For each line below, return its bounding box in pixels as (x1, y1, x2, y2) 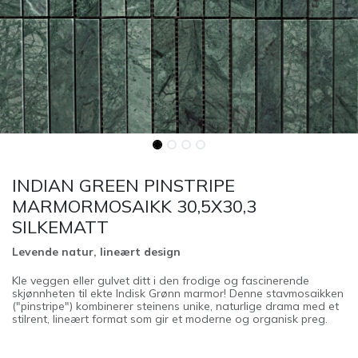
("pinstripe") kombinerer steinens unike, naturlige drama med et (12, 298, 339, 313)
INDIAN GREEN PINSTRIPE (12, 173, 235, 196)
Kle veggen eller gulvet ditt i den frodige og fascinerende (12, 272, 309, 288)
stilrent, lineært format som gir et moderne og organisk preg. (12, 311, 328, 326)
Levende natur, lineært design (12, 244, 181, 259)
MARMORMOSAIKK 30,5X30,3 (12, 194, 257, 217)
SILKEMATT (12, 215, 109, 237)
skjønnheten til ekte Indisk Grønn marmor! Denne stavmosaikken (12, 285, 344, 300)
